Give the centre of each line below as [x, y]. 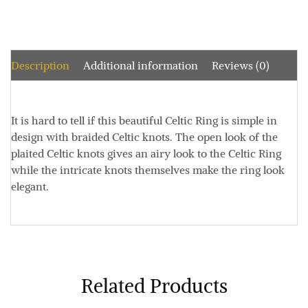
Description [40, 65]
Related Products [154, 286]
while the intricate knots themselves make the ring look [148, 170]
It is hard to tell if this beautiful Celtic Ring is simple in [144, 120]
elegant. [30, 186]
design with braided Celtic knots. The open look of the [144, 137]
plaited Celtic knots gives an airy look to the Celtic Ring [146, 153]
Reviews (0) [241, 65]
